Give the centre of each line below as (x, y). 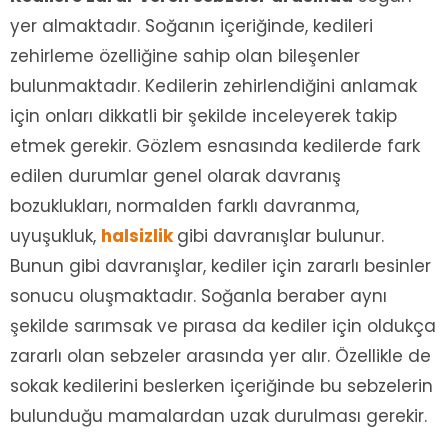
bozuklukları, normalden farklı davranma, (184, 205)
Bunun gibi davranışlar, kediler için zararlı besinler (220, 265)
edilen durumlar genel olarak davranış (175, 175)
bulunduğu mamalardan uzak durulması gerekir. (218, 415)
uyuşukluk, (55, 235)
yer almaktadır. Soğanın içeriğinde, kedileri (191, 25)
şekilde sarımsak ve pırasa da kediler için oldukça (223, 325)
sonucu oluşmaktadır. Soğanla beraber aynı (198, 295)
